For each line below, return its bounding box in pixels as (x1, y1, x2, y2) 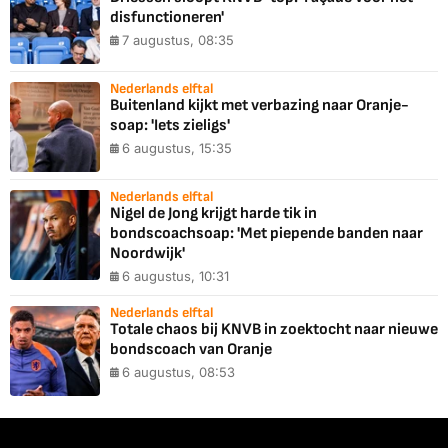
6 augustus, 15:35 (122, 140, 232, 157)
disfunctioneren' (110, 8, 224, 28)
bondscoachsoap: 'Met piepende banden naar (110, 224, 423, 244)
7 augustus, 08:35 (122, 32, 234, 49)
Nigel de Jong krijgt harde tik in (110, 204, 317, 224)
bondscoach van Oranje (110, 340, 272, 360)
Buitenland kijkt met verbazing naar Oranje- (110, 96, 409, 116)
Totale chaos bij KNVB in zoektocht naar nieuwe (110, 320, 438, 340)
